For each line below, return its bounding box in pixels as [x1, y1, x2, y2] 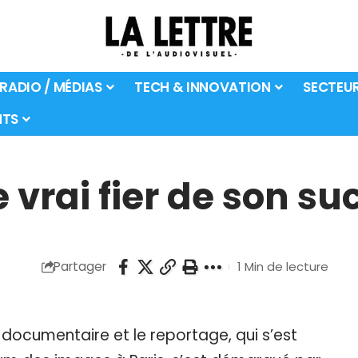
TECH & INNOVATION [134, 78, 271, 97]
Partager [53, 258, 106, 276]
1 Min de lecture [237, 258, 328, 276]
